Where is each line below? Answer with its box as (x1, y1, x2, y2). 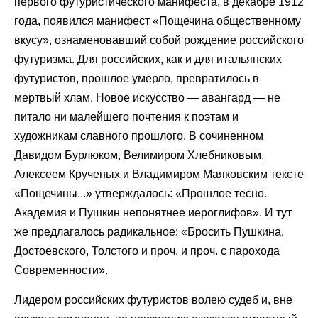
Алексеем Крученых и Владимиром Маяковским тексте (14, 168, 304, 181)
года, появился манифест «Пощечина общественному (14, 15, 301, 28)
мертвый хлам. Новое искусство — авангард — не (14, 92, 280, 104)
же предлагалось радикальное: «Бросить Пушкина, (14, 226, 284, 238)
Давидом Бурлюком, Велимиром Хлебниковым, (14, 149, 264, 162)
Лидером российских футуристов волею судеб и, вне (14, 293, 292, 306)
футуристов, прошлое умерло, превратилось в (14, 72, 259, 85)
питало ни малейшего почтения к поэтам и (14, 111, 238, 124)
